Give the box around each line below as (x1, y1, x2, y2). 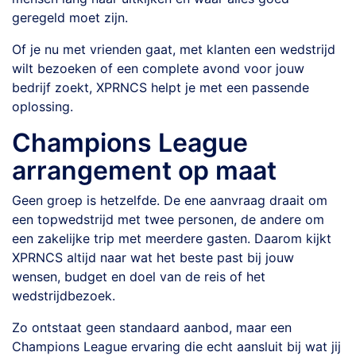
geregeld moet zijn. (12, 10, 128, 25)
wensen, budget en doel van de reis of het (12, 269, 265, 284)
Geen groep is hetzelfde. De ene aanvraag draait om (12, 192, 327, 208)
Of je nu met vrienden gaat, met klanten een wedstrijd (12, 41, 335, 57)
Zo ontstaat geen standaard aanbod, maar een (12, 319, 292, 335)
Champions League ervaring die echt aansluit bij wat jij (12, 339, 341, 354)
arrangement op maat (12, 155, 277, 186)
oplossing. (12, 99, 73, 114)
